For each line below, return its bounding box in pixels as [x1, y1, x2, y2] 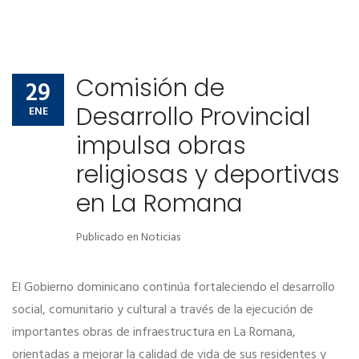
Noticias [141, 228, 180, 248]
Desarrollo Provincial [76, 100, 311, 135]
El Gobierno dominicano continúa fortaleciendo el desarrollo [12, 277, 335, 299]
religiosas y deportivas [76, 158, 340, 192]
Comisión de [76, 71, 224, 106]
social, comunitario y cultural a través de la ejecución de [12, 300, 313, 321]
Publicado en [76, 228, 141, 248]
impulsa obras [76, 129, 246, 163]
